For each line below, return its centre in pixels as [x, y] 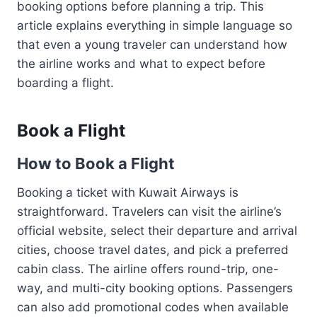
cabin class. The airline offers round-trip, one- [148, 269]
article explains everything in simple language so [155, 25]
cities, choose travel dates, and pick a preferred [153, 250]
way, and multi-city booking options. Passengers [155, 288]
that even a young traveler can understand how [152, 45]
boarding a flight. [65, 83]
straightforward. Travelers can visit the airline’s [149, 212]
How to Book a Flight [96, 163]
